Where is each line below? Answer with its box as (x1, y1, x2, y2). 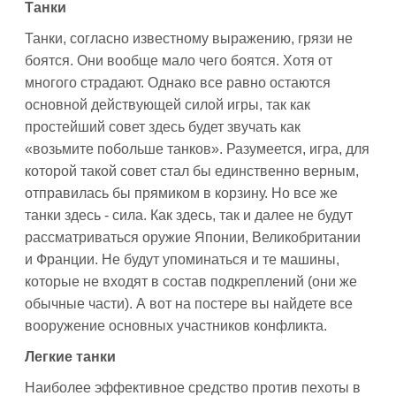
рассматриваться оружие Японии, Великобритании (25, 230, 361, 245)
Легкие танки (25, 349, 116, 364)
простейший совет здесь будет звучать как (25, 119, 301, 134)
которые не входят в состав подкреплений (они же (25, 274, 357, 289)
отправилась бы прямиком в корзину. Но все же (25, 186, 338, 201)
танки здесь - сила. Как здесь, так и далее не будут (25, 208, 353, 223)
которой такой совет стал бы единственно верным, (25, 164, 359, 179)
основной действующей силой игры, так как (25, 97, 310, 112)
